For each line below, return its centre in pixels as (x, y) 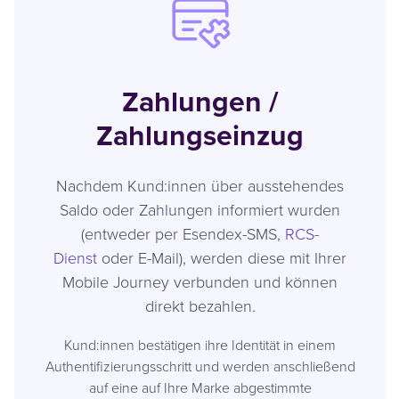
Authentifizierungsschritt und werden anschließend (200, 366)
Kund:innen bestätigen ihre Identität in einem (200, 344)
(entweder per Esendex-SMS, (183, 233)
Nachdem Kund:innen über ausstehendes (200, 185)
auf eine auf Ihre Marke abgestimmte (200, 387)
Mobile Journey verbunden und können (200, 281)
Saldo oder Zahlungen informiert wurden (200, 209)
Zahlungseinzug (200, 134)
